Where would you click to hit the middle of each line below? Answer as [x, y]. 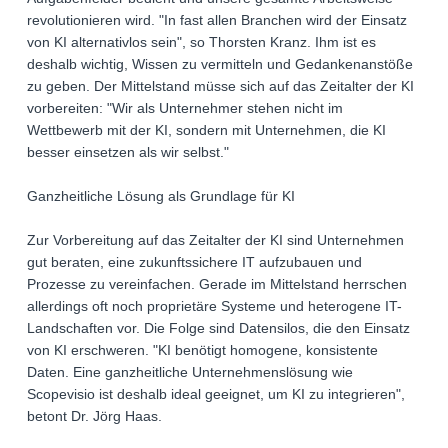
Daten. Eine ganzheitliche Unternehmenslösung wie [190, 372]
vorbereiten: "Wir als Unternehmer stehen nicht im [185, 108]
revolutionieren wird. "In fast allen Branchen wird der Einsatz [217, 20]
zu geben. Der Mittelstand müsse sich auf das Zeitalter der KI [220, 86]
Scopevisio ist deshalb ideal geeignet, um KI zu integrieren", [216, 394]
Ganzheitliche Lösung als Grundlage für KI [161, 196]
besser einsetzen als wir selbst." [128, 152]
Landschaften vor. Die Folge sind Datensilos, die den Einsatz [218, 328]
